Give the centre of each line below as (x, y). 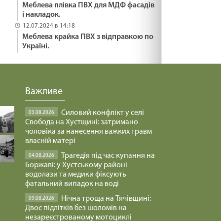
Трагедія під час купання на (108, 156)
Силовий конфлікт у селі (103, 113)
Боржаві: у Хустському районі (76, 165)
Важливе (44, 92)
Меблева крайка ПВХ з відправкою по (88, 37)
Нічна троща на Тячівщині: (106, 199)
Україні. (36, 46)
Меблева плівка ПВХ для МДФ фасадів (88, 5)
